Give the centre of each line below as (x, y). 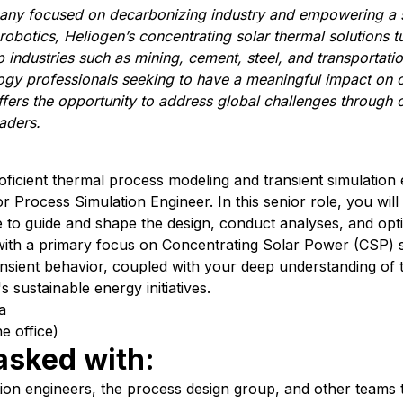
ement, (221, 58)
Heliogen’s (99, 36)
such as (104, 58)
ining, (167, 58)
